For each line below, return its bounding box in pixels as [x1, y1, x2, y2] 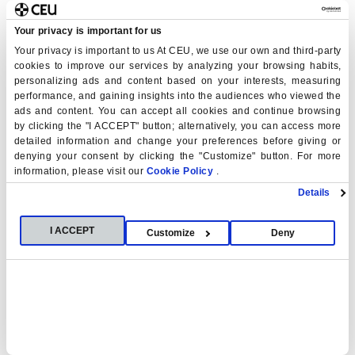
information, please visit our [13, 165, 147, 177]
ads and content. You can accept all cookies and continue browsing [13, 105, 342, 116]
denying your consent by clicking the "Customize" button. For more [13, 150, 342, 162]
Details [297, 187, 330, 199]
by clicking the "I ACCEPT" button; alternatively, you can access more [13, 120, 342, 132]
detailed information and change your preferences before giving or [13, 135, 342, 147]
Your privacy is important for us [13, 25, 162, 36]
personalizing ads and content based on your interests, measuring [13, 74, 342, 86]
